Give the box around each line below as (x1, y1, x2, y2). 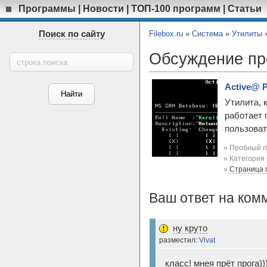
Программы (18, 3, 76, 14)
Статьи (228, 3, 262, 14)
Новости (83, 3, 124, 14)
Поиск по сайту (38, 29, 105, 39)
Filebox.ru (149, 29, 183, 38)
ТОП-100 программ (131, 3, 221, 14)
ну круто (173, 223, 207, 233)
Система (192, 29, 223, 38)
